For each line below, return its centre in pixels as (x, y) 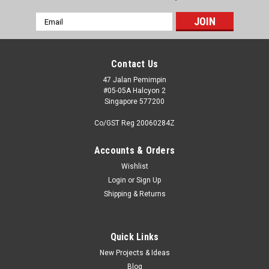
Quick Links (134, 237)
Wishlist (134, 166)
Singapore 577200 (134, 101)
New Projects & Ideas (134, 253)
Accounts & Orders (134, 150)
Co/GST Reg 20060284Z (134, 123)
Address (52, 31)
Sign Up (149, 180)
